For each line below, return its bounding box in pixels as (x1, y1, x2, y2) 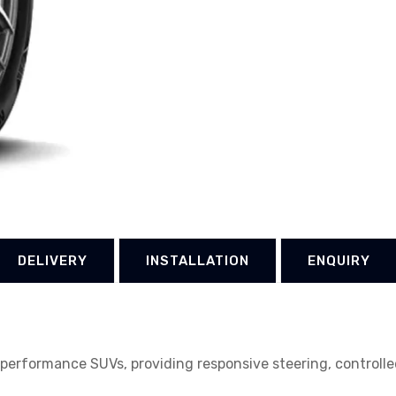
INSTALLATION (146, 253, 249, 270)
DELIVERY (18, 253, 88, 270)
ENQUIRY (308, 253, 370, 270)
